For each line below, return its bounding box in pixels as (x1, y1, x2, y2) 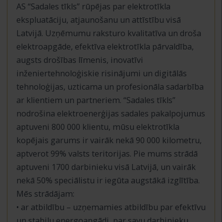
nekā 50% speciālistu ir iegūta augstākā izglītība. (16, 174, 200, 186)
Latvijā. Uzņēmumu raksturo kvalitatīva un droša (16, 27, 201, 39)
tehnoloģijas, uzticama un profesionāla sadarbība (16, 81, 204, 92)
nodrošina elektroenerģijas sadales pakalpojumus (16, 108, 205, 119)
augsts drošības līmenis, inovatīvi (16, 54, 143, 65)
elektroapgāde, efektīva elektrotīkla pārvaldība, (16, 41, 194, 52)
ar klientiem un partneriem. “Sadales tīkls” (16, 94, 175, 106)
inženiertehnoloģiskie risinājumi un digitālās (16, 67, 187, 79)
